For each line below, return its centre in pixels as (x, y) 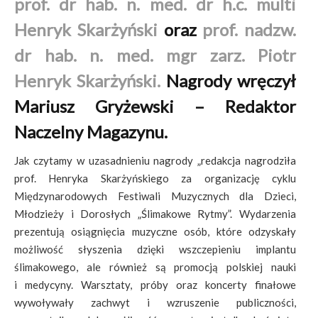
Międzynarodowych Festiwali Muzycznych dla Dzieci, (155, 196)
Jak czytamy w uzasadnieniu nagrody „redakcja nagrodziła (155, 160)
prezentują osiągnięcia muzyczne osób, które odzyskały (155, 231)
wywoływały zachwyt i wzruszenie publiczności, (155, 302)
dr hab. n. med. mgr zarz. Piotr (155, 55)
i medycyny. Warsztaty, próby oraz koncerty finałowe (155, 285)
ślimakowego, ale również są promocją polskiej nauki (155, 267)
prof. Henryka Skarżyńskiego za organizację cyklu (155, 178)
